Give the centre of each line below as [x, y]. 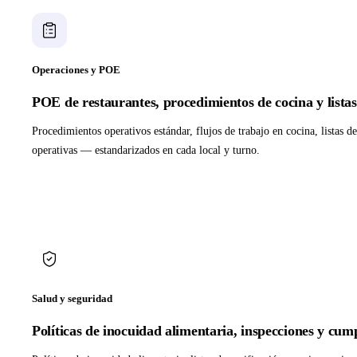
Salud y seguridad [72, 299]
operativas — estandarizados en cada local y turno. [146, 151]
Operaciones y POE [76, 70]
